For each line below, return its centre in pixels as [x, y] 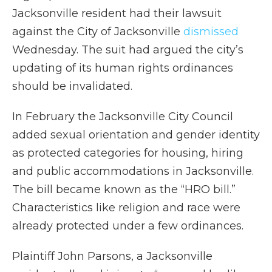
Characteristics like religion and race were [126, 208]
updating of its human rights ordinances [123, 68]
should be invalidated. [72, 87]
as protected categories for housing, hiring [128, 153]
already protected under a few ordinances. [128, 226]
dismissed [211, 32]
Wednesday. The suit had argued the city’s [128, 50]
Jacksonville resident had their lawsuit [117, 14]
